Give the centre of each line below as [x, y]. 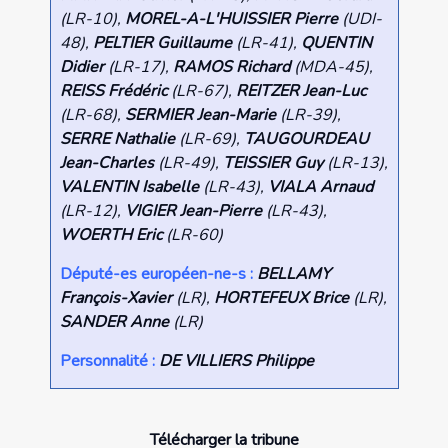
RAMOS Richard [231, 67]
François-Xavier [115, 298]
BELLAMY [293, 274]
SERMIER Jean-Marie [200, 115]
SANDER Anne [114, 322]
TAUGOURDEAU [306, 139]
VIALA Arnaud [320, 187]
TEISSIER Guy [272, 163]
